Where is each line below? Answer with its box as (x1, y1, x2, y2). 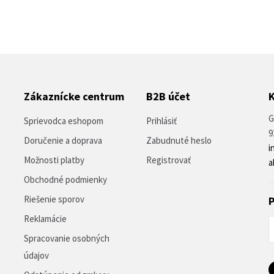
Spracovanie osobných (24, 232, 109, 244)
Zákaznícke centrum (24, 89, 124, 103)
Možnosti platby (24, 154, 84, 166)
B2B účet (146, 89, 190, 103)
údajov (24, 250, 49, 261)
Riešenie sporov (24, 193, 84, 205)
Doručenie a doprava (24, 135, 102, 146)
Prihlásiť (146, 115, 177, 127)
